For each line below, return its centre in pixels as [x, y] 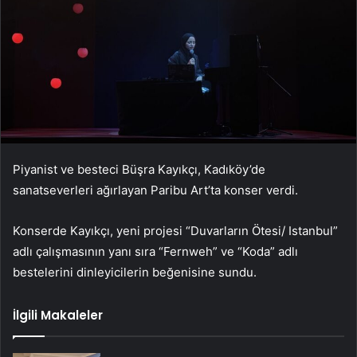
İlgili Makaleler [58, 316]
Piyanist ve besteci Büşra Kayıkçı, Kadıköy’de [139, 170]
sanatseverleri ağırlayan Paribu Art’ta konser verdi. [155, 190]
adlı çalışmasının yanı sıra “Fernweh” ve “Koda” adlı [155, 252]
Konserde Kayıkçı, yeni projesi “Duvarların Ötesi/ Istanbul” [175, 231]
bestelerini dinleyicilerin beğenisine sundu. [135, 273]
